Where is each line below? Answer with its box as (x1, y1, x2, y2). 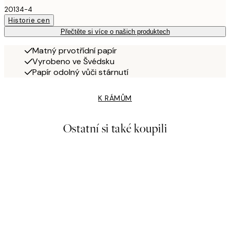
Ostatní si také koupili (63, 120, 167, 137)
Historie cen (8, 15, 50, 25)
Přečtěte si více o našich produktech (60, 27, 170, 35)
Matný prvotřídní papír (32, 45, 117, 56)
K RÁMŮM (98, 93, 132, 103)
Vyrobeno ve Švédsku (32, 55, 114, 67)
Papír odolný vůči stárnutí (32, 66, 128, 78)
